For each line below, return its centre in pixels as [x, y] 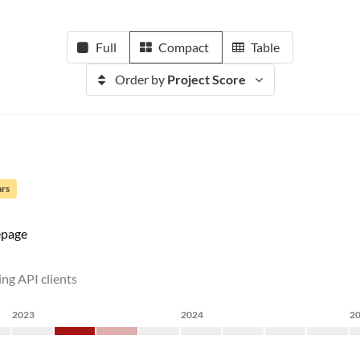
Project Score [206, 79]
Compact [184, 47]
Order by [141, 79]
